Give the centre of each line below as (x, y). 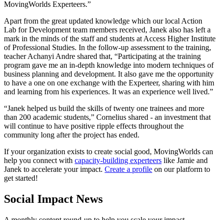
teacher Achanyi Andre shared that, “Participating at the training (102, 56)
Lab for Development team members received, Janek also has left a (107, 29)
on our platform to (181, 169)
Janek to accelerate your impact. (54, 169)
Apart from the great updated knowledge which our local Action (103, 21)
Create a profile (128, 169)
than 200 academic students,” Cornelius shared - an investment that (107, 117)
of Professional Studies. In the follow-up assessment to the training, (108, 47)
